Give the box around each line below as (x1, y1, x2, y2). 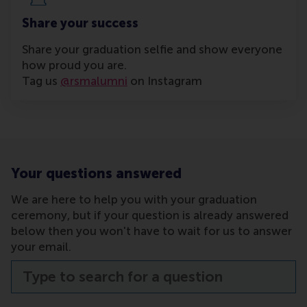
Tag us (22, 74, 60, 88)
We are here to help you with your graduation (11, 193, 257, 207)
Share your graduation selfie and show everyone (22, 42, 282, 57)
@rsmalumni (60, 74, 127, 88)
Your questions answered (11, 165, 182, 182)
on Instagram (127, 74, 202, 88)
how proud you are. (22, 58, 127, 73)
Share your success (22, 16, 138, 32)
